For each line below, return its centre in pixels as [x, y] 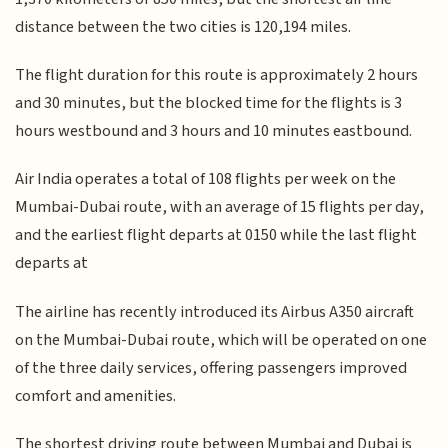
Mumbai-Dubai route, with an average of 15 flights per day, [220, 207]
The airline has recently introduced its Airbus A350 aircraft [215, 311]
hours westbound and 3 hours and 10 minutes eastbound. [214, 131]
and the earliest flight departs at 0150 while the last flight [216, 235]
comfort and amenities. [96, 395]
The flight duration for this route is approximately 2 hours [217, 75]
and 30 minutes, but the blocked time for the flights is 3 [209, 103]
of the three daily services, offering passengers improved [211, 367]
